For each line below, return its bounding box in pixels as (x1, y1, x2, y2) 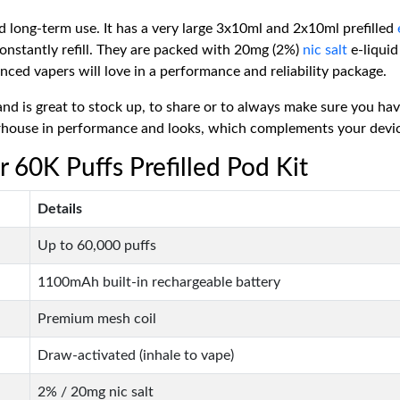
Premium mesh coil (37, 312, 156, 326)
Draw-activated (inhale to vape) (37, 348, 234, 362)
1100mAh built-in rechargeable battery (37, 275, 280, 289)
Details (37, 202, 82, 216)
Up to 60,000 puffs (37, 238, 156, 253)
